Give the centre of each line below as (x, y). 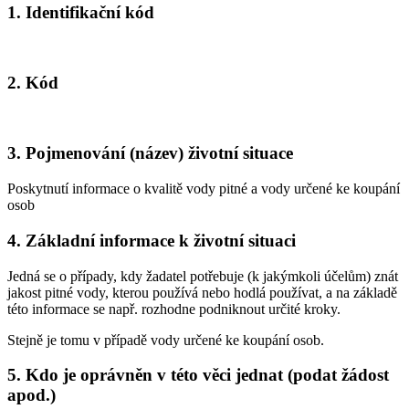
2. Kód (33, 83)
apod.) (31, 395)
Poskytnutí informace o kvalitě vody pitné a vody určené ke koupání (204, 189)
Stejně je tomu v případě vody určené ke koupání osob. (166, 340)
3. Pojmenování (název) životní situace (150, 153)
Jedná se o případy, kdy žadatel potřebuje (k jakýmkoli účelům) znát (203, 276)
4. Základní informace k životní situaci (152, 240)
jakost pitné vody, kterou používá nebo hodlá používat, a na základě (202, 292)
